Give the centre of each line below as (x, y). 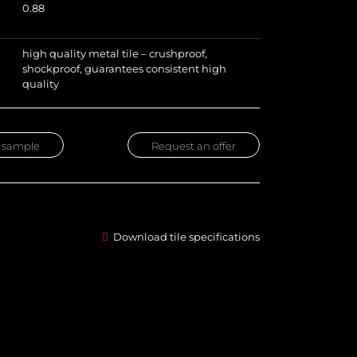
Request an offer (193, 146)
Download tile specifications (184, 237)
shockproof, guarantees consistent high (124, 69)
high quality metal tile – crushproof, (114, 53)
